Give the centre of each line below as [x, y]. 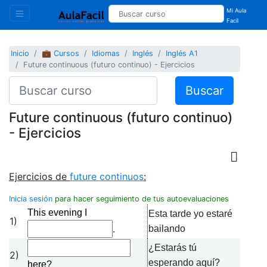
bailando [167, 228]
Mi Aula [237, 10]
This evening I [57, 212]
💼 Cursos [61, 54]
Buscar [204, 90]
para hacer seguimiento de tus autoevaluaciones [141, 198]
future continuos [107, 176]
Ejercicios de [39, 176]
